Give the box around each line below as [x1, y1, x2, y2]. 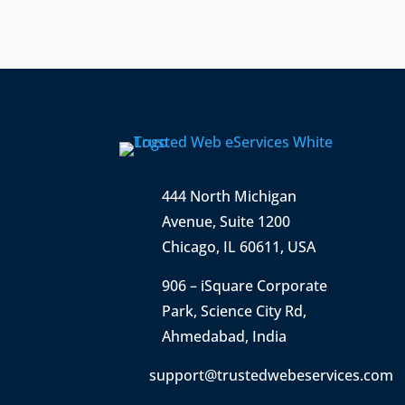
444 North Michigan [162, 186, 297, 206]
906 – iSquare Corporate [162, 276, 328, 296]
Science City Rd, [201, 301, 307, 321]
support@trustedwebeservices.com [149, 365, 393, 385]
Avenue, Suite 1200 [162, 212, 291, 231]
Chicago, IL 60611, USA [162, 237, 316, 257]
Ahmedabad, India [162, 326, 287, 346]
